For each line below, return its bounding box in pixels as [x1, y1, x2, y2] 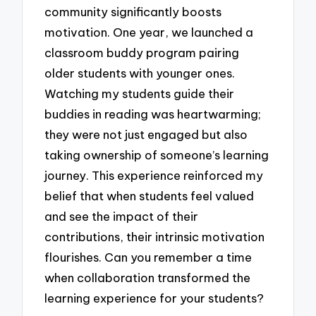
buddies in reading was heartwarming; [44, 106, 262, 121]
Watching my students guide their [44, 85, 235, 101]
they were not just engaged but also [44, 126, 248, 142]
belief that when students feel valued [44, 188, 255, 203]
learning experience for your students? [44, 290, 265, 305]
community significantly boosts [44, 4, 222, 19]
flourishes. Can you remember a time [44, 249, 253, 265]
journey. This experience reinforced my [44, 167, 264, 183]
